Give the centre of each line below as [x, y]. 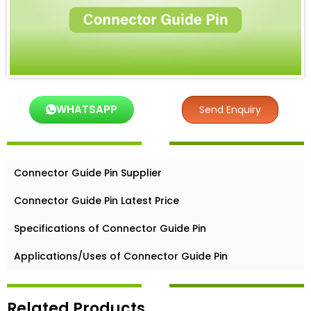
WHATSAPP [86, 109]
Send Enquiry [230, 109]
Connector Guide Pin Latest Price [96, 200]
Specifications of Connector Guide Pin [110, 228]
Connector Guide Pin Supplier [88, 173]
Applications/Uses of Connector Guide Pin [121, 256]
